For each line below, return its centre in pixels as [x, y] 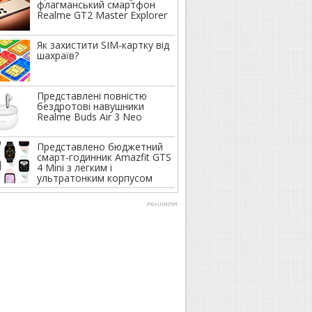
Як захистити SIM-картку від [103, 45]
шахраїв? [58, 55]
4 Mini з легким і [75, 167]
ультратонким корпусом [95, 178]
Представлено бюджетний [100, 147]
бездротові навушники [91, 106]
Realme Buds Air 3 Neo [89, 117]
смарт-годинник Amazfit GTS [104, 157]
